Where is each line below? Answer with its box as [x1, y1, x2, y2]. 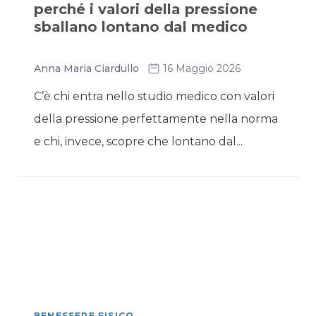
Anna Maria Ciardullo [34, 62, 139, 75]
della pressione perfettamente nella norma [34, 112, 278, 126]
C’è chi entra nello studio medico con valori [34, 90, 274, 103]
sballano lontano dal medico [34, 18, 248, 35]
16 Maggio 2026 [163, 62, 241, 75]
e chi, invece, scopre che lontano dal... [34, 135, 243, 148]
